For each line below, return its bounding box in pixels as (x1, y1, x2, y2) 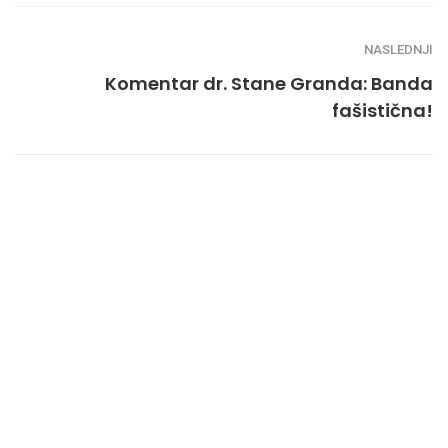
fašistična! (332, 98, 433, 124)
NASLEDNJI (364, 42, 433, 58)
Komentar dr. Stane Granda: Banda (105, 71, 433, 97)
